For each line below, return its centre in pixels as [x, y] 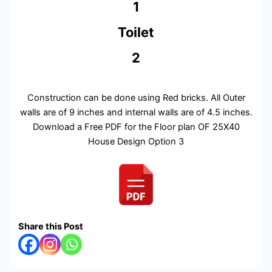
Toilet [136, 32]
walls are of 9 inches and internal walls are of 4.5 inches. [136, 112]
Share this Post [51, 226]
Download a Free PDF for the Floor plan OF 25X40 [136, 127]
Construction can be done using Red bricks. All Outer [136, 97]
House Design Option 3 [136, 141]
